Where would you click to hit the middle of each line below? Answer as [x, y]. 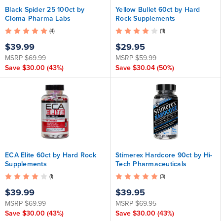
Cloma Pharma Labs [38, 18]
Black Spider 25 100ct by [45, 10]
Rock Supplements [145, 18]
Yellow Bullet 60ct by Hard [158, 10]
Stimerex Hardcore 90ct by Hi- [164, 155]
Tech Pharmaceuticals [151, 164]
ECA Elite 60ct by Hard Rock [51, 155]
